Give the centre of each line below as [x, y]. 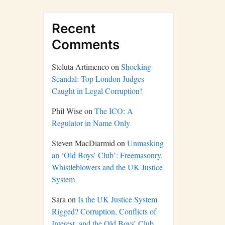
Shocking [136, 66]
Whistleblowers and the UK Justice [107, 167]
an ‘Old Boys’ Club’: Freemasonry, [107, 155]
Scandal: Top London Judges [98, 78]
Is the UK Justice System [118, 199]
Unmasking [145, 143]
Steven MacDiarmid [83, 143]
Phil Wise [67, 110]
